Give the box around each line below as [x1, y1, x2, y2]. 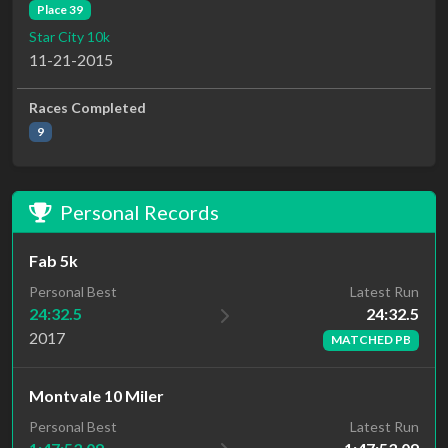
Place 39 [36, 2, 83, 17]
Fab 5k [29, 251, 78, 271]
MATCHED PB [331, 332, 412, 348]
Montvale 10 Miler [29, 385, 164, 405]
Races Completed [29, 99, 146, 117]
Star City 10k [29, 28, 110, 46]
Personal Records [60, 200, 219, 225]
